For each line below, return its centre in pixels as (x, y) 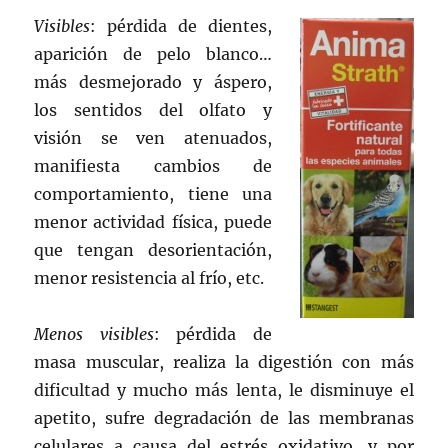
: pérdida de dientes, (181, 25)
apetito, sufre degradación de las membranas (224, 417)
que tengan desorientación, (153, 249)
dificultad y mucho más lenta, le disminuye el (224, 389)
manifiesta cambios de (153, 165)
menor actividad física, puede (153, 221)
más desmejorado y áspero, (153, 81)
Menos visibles (94, 333)
